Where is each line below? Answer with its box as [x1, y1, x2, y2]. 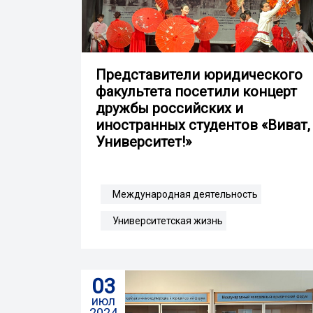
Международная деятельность [112, 188, 258, 200]
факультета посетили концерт [96, 82, 297, 100]
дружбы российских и [96, 99, 243, 117]
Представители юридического [96, 66, 303, 83]
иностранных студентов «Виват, [96, 116, 310, 133]
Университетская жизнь [112, 214, 223, 226]
